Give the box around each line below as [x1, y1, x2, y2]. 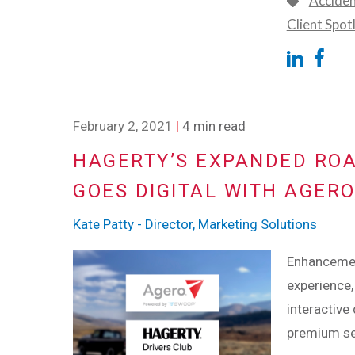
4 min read [179, 117, 246, 134]
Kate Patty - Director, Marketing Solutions [73, 216, 317, 233]
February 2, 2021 [73, 117, 173, 134]
